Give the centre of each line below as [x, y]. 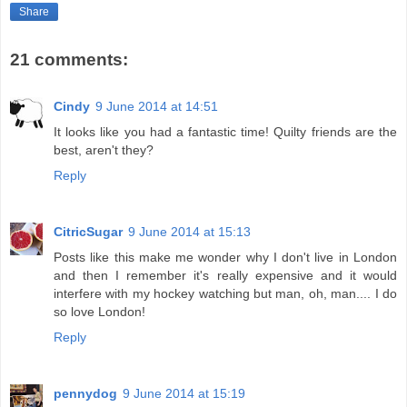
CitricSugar [88, 232]
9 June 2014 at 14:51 [157, 107]
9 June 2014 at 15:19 [184, 394]
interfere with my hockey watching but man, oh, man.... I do [225, 294]
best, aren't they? [104, 150]
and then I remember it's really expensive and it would [225, 276]
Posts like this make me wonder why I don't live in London [225, 258]
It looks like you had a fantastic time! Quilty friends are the [225, 132]
